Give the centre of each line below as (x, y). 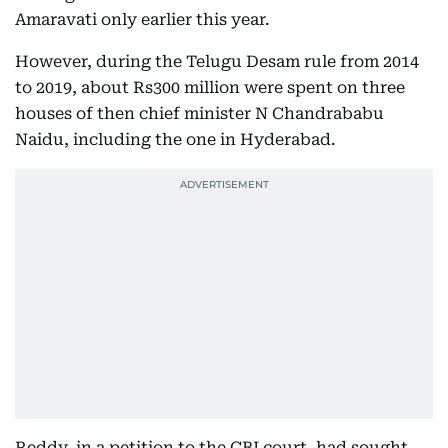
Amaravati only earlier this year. (142, 19)
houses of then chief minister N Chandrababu (199, 113)
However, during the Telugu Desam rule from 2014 (217, 61)
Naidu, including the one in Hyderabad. (175, 139)
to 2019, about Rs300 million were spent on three (210, 87)
